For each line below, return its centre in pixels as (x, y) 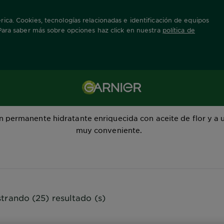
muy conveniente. (109, 130)
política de (178, 30)
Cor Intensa (109, 98)
